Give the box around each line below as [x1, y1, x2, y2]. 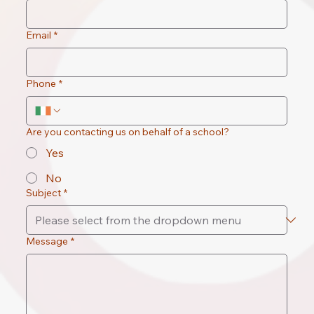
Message [26, 234, 69, 247]
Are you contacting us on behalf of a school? [26, 125, 230, 138]
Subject [26, 186, 62, 199]
